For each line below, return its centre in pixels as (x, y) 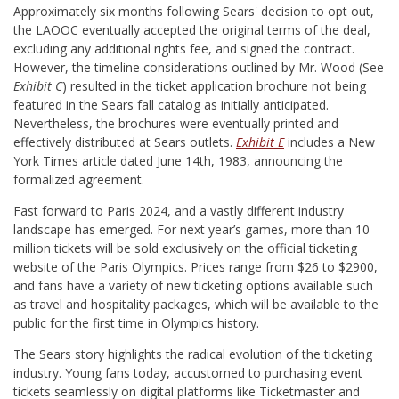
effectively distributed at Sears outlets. (125, 142)
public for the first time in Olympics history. (136, 323)
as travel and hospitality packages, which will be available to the (196, 304)
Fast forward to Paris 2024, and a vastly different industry (179, 211)
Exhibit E (260, 142)
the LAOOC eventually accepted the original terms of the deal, (192, 30)
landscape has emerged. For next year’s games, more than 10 (191, 229)
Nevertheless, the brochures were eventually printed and (176, 123)
